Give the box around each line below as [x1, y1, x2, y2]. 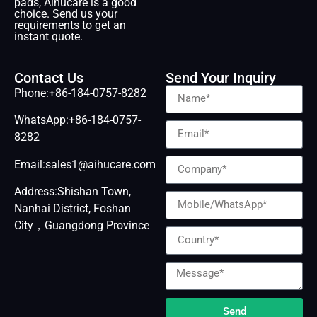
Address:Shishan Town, [14, 185, 131, 199]
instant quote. [14, 29, 83, 43]
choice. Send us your [14, 6, 117, 21]
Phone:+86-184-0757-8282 [14, 86, 146, 100]
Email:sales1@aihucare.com [14, 157, 156, 171]
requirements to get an [14, 18, 126, 32]
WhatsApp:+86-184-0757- [14, 113, 141, 127]
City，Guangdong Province [14, 219, 149, 233]
